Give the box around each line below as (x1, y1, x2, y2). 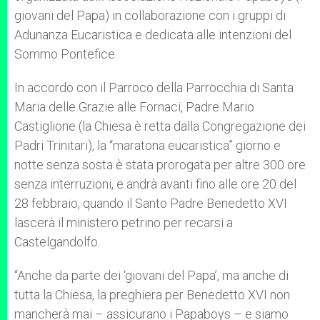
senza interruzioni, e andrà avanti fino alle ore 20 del (14, 176, 296, 191)
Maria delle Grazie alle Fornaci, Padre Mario (14, 99, 254, 114)
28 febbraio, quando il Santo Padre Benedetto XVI (14, 196, 287, 211)
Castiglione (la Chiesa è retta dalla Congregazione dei (14, 119, 306, 134)
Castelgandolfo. (14, 234, 100, 249)
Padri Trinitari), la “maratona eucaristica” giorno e (14, 138, 281, 153)
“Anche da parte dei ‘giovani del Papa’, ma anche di (14, 268, 289, 283)
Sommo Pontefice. (14, 46, 117, 61)
